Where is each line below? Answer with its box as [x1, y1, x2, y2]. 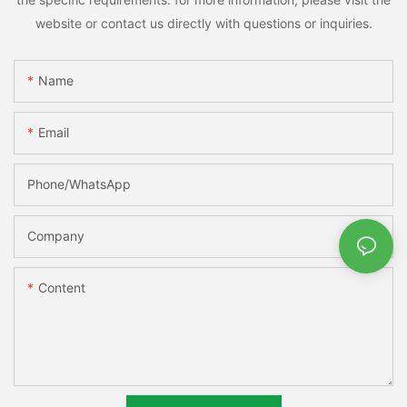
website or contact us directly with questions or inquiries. [35, 15, 372, 31]
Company [27, 227, 84, 243]
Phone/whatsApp [27, 175, 131, 192]
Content [38, 279, 85, 295]
